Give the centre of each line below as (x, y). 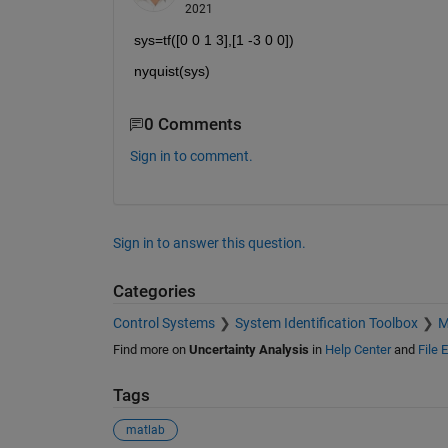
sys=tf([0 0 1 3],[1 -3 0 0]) (213, 40)
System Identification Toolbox (326, 323)
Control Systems (163, 323)
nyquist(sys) (171, 71)
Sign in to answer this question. (209, 242)
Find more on (150, 350)
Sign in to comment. (191, 155)
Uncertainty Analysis (248, 350)
